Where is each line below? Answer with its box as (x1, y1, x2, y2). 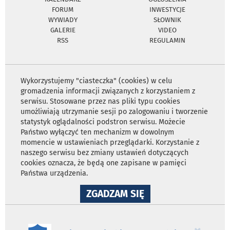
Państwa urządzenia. (21, 169, 88, 178)
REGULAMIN (149, 36, 185, 45)
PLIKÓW (143, 204, 179, 216)
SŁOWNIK (154, 16, 181, 24)
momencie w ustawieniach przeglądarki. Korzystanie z (21, 138, 199, 147)
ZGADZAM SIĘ (86, 188, 144, 200)
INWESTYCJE (149, 6, 185, 14)
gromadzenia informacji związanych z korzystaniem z (21, 87, 195, 96)
